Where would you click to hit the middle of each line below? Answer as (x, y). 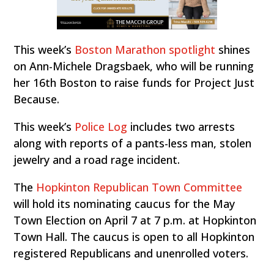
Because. (37, 99)
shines (233, 50)
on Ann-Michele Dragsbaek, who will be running (134, 66)
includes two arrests (181, 127)
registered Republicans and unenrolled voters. (131, 254)
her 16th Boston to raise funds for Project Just (134, 83)
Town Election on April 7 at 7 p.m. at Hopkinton (135, 220)
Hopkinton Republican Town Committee (139, 187)
